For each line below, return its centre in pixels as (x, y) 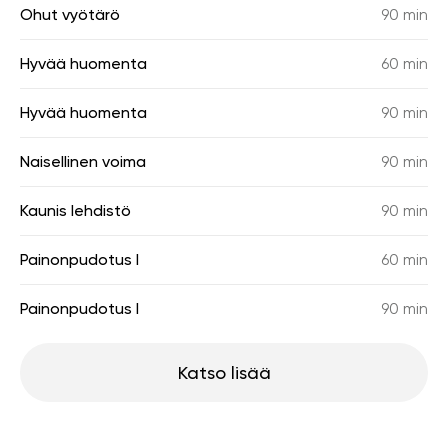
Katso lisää (224, 372)
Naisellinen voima (83, 161)
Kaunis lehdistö (75, 210)
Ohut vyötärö (70, 14)
